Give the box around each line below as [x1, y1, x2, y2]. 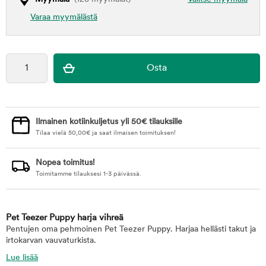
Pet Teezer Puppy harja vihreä [6, 214, 123, 223]
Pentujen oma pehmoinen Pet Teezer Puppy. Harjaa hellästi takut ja [6, 225, 256, 234]
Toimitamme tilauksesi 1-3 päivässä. [36, 171, 141, 178]
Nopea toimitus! [36, 159, 95, 167]
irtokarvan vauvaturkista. [6, 236, 96, 245]
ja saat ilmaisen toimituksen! [90, 130, 176, 137]
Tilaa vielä [36, 130, 68, 137]
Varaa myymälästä [30, 13, 97, 22]
